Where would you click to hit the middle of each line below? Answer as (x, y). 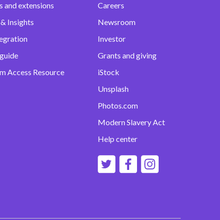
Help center (117, 139)
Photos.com (118, 106)
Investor (111, 39)
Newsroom (116, 22)
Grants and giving (127, 55)
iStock (108, 72)
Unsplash (113, 89)
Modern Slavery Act (131, 122)
